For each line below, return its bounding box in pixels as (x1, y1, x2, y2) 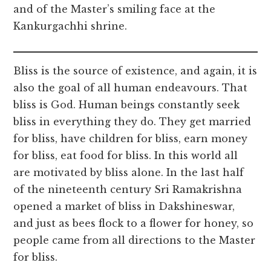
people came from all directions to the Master (13, 234, 256, 247)
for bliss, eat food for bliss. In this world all (13, 149, 238, 162)
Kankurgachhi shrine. (13, 20, 128, 33)
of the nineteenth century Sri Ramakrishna (13, 183, 243, 196)
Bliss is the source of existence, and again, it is (13, 65, 258, 77)
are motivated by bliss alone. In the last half (13, 166, 244, 179)
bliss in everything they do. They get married (13, 116, 252, 128)
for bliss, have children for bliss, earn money (13, 132, 248, 145)
